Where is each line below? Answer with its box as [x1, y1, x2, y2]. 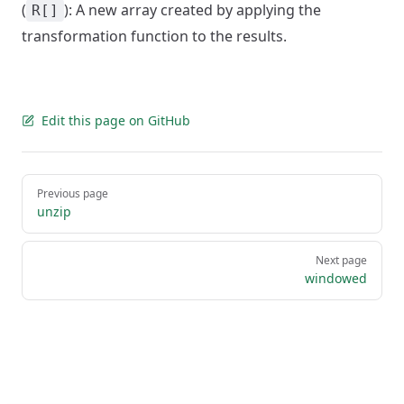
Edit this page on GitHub [41, 112, 190, 129]
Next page [316, 252, 367, 268]
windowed [305, 270, 367, 287]
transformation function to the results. [22, 26, 287, 46]
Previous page [37, 186, 108, 201]
